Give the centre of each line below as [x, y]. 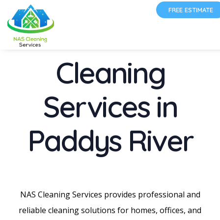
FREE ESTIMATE [191, 10]
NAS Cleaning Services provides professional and [110, 194]
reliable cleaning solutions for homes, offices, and [110, 210]
